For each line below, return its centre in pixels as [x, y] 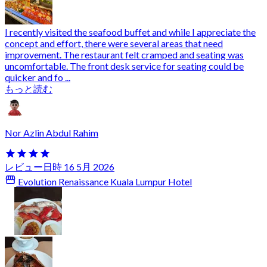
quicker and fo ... [38, 77]
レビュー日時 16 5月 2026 [60, 166]
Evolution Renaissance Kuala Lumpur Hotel [104, 182]
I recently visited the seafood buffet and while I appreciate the [130, 32]
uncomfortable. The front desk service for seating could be [124, 66]
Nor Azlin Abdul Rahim [52, 132]
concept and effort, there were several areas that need [114, 43]
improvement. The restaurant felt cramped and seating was [124, 54]
